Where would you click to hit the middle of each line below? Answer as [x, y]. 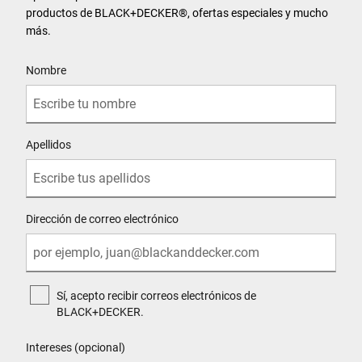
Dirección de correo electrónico [102, 219]
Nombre [46, 70]
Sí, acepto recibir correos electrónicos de [156, 295]
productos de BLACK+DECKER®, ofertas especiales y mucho [177, 13]
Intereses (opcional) [76, 347]
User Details [55, 56]
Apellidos [48, 144]
